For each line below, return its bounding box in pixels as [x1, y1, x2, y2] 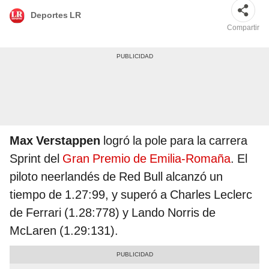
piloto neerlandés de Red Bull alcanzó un [10, 169, 223, 184]
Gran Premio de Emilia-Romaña [62, 151, 231, 166]
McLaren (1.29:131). [10, 223, 118, 238]
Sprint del [10, 151, 62, 166]
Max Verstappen [10, 133, 100, 148]
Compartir [227, 23, 259, 32]
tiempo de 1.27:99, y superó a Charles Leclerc [10, 187, 252, 202]
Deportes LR [31, 10, 81, 20]
